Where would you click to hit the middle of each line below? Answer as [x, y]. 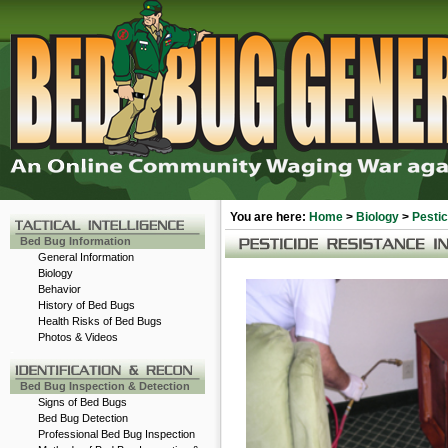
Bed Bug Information [75, 241]
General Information [86, 257]
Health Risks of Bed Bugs [100, 321]
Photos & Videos [78, 337]
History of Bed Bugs [86, 305]
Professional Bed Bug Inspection [116, 434]
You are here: [268, 217]
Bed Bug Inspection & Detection [105, 386]
